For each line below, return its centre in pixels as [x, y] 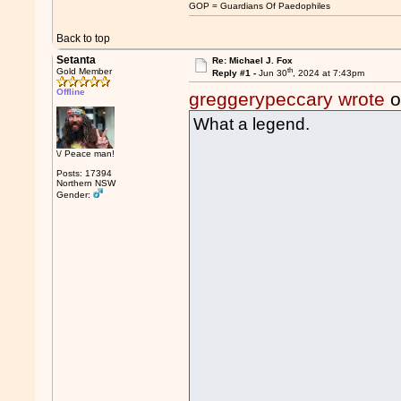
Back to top [84, 38]
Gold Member [85, 71]
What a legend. [252, 124]
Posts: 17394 [85, 173]
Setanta [77, 60]
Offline [71, 92]
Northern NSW [86, 183]
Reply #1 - [235, 73]
